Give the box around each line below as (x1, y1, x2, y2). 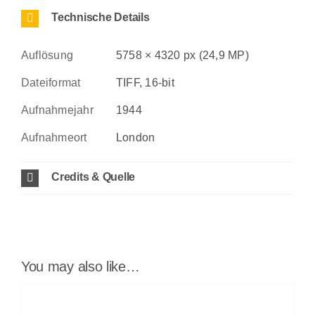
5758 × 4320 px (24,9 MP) (115, 49, 249, 61)
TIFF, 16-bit (115, 76, 174, 89)
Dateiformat (20, 76, 81, 89)
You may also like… (20, 258, 140, 274)
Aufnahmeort (20, 131, 87, 143)
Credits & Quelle (51, 171, 136, 184)
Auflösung (20, 49, 74, 61)
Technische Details (51, 11, 150, 24)
